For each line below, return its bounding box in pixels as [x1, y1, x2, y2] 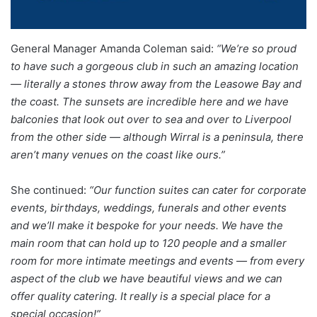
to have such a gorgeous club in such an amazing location [11, 59, 299, 74]
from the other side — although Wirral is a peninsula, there [11, 130, 304, 144]
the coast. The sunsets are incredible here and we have [11, 95, 289, 109]
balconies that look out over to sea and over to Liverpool [11, 113, 292, 127]
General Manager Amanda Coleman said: [11, 42, 217, 56]
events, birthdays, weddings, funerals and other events [11, 201, 287, 215]
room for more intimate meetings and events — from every [11, 254, 304, 268]
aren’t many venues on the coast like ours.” [11, 148, 225, 162]
